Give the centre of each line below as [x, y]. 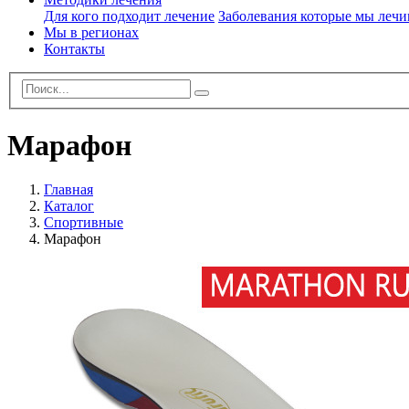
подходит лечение [158, 16]
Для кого [73, 16]
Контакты [74, 49]
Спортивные [84, 223]
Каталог [69, 206]
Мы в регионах [91, 32]
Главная [68, 190]
